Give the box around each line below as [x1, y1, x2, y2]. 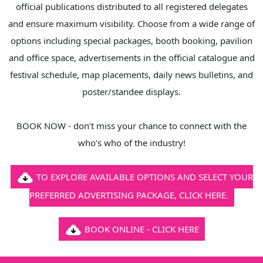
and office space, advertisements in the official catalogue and [8, 51, 255, 63]
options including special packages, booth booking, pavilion [11, 34, 252, 46]
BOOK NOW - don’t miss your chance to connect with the [16, 119, 247, 131]
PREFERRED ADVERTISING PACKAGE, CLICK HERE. [29, 188, 228, 201]
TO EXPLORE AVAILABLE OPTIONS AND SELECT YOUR [36, 170, 253, 183]
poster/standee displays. [82, 85, 181, 97]
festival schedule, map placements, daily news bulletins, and [10, 68, 253, 80]
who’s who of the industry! [77, 136, 186, 149]
